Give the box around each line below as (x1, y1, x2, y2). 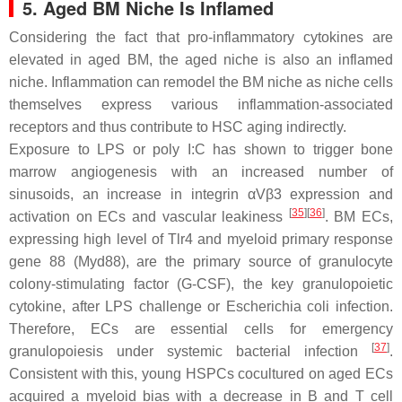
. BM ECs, (324, 209, 393, 224)
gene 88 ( (9, 254, 78, 269)
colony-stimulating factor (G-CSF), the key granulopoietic (9, 276, 393, 292)
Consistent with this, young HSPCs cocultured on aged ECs (9, 366, 393, 381)
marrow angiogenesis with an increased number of (9, 164, 393, 179)
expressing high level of (9, 232, 168, 247)
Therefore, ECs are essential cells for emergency (9, 321, 393, 336)
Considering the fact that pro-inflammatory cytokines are (9, 30, 393, 45)
